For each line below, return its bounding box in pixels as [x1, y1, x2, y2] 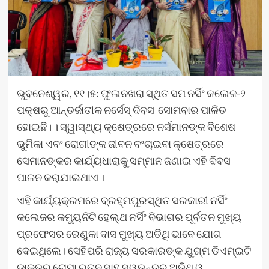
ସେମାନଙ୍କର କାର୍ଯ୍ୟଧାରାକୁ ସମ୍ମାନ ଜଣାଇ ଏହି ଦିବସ [16, 154, 231, 168]
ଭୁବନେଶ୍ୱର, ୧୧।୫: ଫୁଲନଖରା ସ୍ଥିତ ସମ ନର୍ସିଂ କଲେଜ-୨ [16, 86, 246, 100]
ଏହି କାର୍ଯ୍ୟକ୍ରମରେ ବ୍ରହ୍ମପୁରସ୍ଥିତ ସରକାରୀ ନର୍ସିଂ [16, 193, 228, 207]
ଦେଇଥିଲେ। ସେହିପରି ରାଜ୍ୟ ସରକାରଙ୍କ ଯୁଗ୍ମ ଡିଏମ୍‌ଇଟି [16, 244, 251, 258]
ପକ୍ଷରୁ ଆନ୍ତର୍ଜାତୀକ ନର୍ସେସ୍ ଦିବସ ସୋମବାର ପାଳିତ [16, 103, 226, 117]
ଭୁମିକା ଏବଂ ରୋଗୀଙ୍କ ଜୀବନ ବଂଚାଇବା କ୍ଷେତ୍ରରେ [16, 137, 224, 151]
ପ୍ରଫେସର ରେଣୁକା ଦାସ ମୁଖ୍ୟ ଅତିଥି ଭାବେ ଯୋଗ [16, 227, 222, 241]
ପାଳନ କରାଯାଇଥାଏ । [16, 171, 105, 184]
